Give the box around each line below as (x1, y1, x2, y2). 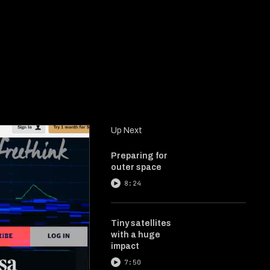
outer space (111, 163, 162, 172)
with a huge (111, 230, 160, 239)
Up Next (111, 126, 142, 135)
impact (111, 242, 139, 251)
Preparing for (111, 151, 168, 160)
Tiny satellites (111, 219, 171, 228)
